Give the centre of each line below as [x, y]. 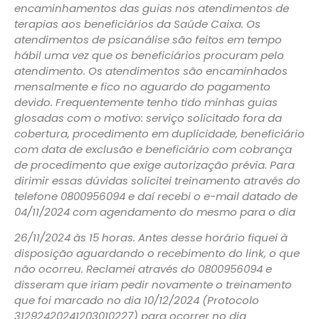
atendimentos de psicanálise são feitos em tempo [148, 39]
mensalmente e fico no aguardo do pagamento [142, 86]
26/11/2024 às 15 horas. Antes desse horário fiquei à [151, 238]
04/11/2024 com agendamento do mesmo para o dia [155, 211]
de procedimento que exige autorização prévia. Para [155, 164]
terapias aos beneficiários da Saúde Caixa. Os [137, 23]
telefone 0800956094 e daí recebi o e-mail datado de [156, 196]
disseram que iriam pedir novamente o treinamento [153, 285]
